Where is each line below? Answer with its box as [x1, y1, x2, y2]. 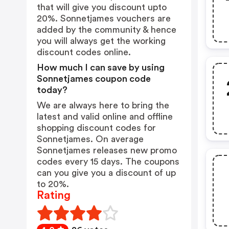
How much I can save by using [37, 63, 165, 72]
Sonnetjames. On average [37, 134, 144, 144]
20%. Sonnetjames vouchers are [37, 14, 171, 23]
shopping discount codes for [37, 123, 156, 132]
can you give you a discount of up [37, 168, 176, 177]
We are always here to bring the [37, 101, 169, 110]
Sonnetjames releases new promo [37, 146, 177, 155]
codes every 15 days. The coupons [37, 157, 179, 166]
